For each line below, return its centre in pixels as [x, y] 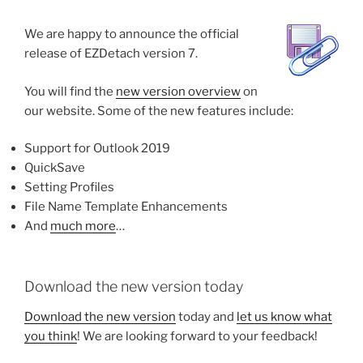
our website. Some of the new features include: [159, 111]
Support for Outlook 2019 [97, 148]
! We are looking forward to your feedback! [197, 336]
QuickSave [55, 168]
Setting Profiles [69, 187]
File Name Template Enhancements [126, 207]
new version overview [178, 91]
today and [206, 317]
